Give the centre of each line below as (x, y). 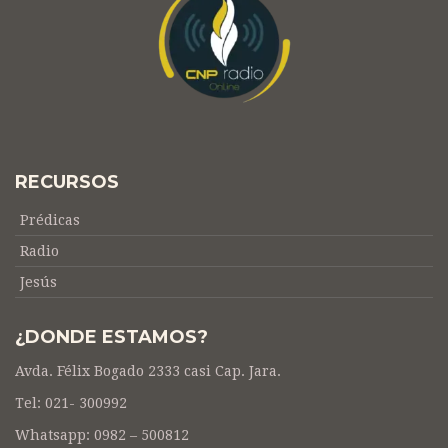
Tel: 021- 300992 (71, 403)
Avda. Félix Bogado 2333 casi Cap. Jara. (148, 371)
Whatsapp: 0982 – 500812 (102, 435)
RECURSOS (67, 182)
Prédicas (50, 220)
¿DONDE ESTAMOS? (111, 337)
